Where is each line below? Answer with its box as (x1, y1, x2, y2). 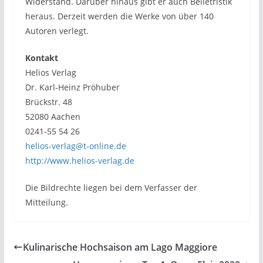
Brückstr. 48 (25, 96, 72, 107)
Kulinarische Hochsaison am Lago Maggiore (22, 240, 217, 254)
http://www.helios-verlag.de (25, 154, 134, 166)
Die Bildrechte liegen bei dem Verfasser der (25, 181, 197, 193)
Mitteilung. (25, 196, 68, 208)
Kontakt (25, 52, 58, 63)
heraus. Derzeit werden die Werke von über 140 (25, 10, 214, 22)
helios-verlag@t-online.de (25, 140, 126, 151)
